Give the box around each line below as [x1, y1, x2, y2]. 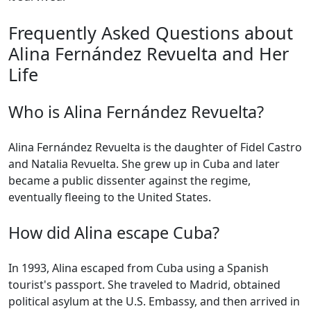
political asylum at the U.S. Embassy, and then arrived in [8, 294, 300, 310]
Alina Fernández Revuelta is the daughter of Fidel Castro [8, 140, 302, 155]
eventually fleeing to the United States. [8, 190, 211, 205]
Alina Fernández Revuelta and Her [8, 42, 289, 66]
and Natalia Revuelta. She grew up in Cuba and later [8, 156, 280, 172]
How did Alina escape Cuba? [8, 221, 219, 244]
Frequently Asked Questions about [8, 21, 293, 45]
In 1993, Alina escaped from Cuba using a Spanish [8, 260, 269, 276]
